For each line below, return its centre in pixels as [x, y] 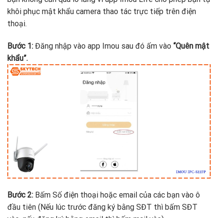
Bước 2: [20, 195]
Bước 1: [20, 46]
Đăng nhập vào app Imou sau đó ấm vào [102, 46]
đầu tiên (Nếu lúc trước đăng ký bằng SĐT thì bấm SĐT [102, 207]
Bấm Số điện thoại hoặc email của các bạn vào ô [117, 195]
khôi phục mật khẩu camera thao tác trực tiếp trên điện [102, 12]
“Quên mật [190, 46]
